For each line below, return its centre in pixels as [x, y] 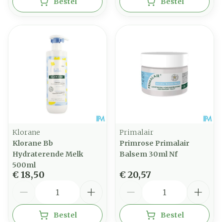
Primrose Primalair [154, 143]
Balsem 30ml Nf [148, 154]
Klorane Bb [33, 143]
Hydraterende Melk [48, 154]
